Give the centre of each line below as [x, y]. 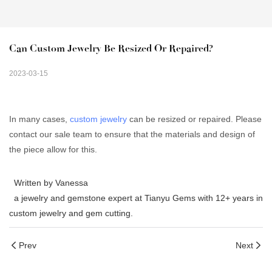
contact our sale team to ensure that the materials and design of [132, 134]
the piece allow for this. [53, 150]
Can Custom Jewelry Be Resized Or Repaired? [111, 49]
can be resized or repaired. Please [194, 119]
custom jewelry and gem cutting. [71, 213]
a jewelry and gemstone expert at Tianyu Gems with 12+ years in [136, 198]
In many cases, [39, 119]
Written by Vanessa [49, 183]
